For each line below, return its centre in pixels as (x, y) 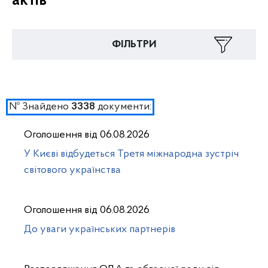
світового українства (72, 170)
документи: (123, 107)
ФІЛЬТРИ (134, 45)
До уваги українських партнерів (100, 229)
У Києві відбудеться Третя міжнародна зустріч (131, 154)
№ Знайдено (40, 107)
